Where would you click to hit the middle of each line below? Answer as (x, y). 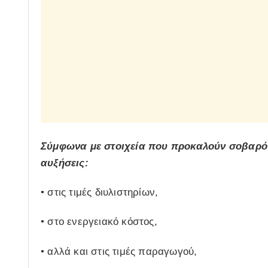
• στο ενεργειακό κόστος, (99, 222)
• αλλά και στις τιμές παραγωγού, (119, 251)
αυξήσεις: (65, 163)
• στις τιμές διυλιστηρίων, (100, 193)
